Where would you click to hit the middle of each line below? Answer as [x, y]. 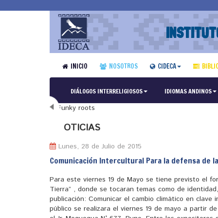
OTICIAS [82, 127]
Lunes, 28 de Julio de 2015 [99, 146]
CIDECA [167, 66]
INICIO [79, 66]
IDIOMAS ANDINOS [188, 91]
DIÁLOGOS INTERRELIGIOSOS [106, 91]
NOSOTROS [123, 66]
